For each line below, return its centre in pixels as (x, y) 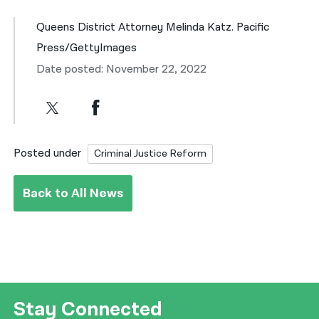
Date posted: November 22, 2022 (122, 70)
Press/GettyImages (87, 48)
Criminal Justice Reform (151, 153)
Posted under (48, 153)
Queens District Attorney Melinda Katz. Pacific (153, 28)
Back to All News (73, 193)
